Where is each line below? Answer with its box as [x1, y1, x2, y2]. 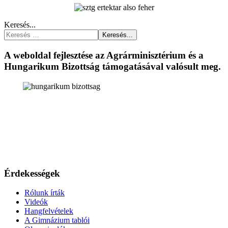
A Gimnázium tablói [24, 216, 90, 225]
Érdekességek [4, 167, 60, 179]
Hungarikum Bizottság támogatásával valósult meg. [4, 61, 221, 72]
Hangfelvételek [24, 207, 73, 216]
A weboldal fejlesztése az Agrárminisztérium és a [4, 50, 204, 61]
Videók [24, 197, 48, 207]
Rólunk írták [24, 188, 65, 197]
